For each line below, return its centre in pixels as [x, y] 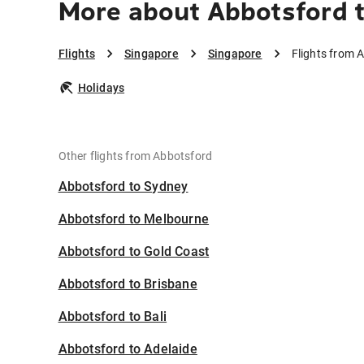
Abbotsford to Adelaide [128, 349]
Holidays [101, 88]
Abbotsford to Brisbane [128, 284]
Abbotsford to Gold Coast [134, 252]
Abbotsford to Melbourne [134, 219]
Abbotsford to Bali [113, 317]
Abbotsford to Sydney [123, 187]
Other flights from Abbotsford [135, 156]
